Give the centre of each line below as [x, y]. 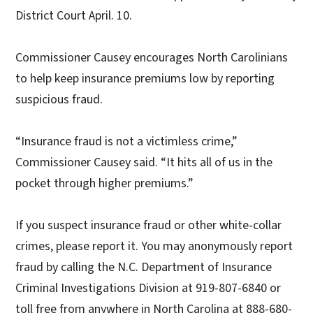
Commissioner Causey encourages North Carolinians [152, 58]
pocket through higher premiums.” [104, 184]
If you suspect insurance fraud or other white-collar [148, 226]
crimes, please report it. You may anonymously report [154, 247]
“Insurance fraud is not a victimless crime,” [126, 142]
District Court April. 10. [74, 16]
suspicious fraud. [59, 100]
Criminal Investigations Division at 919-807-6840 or [148, 289]
